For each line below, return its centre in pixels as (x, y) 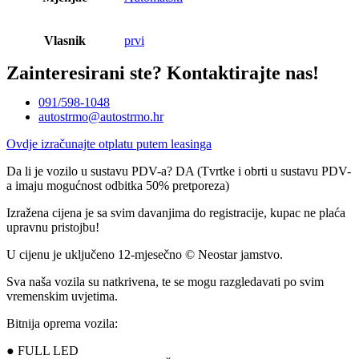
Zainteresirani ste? (87, 73)
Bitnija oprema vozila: (62, 323)
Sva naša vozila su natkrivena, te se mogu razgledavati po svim (165, 281)
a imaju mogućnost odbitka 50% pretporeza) (118, 185)
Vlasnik (65, 40)
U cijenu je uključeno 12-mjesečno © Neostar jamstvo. (145, 254)
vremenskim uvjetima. (62, 296)
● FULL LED (42, 350)
